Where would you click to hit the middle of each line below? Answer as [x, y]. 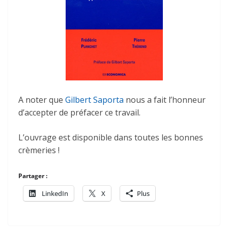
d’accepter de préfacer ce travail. [79, 112]
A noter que [42, 99]
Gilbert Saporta [94, 99]
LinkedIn [55, 193]
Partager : [33, 176]
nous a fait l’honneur [165, 99]
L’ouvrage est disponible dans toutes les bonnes [111, 137]
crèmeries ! [39, 150]
